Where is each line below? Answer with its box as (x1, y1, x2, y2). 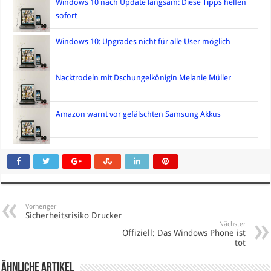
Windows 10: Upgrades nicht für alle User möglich (56, 37, 231, 47)
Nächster (218, 220, 246, 229)
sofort (56, 11, 77, 21)
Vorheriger (25, 203, 57, 211)
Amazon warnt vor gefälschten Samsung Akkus (56, 109, 221, 119)
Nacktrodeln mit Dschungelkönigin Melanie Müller (56, 73, 232, 83)
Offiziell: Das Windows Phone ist (122, 228, 246, 238)
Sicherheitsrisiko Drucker (25, 211, 123, 221)
